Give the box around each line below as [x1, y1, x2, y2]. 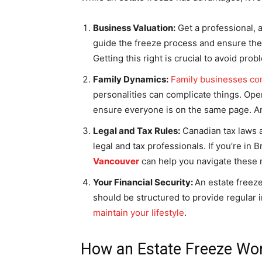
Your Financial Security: [93, 176, 195, 188]
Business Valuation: [93, 22, 175, 33]
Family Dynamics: [93, 73, 168, 85]
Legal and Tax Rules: [93, 125, 180, 136]
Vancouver [93, 155, 139, 167]
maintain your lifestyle [93, 206, 184, 218]
